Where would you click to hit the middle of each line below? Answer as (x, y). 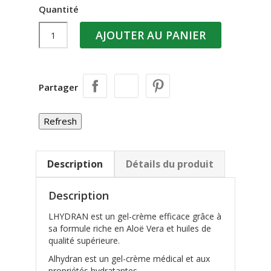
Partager (58, 87)
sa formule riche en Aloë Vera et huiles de (130, 229)
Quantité (59, 9)
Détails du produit (170, 164)
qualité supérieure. (84, 241)
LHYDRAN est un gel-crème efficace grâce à (135, 217)
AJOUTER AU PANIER (151, 35)
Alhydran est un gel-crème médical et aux (129, 259)
